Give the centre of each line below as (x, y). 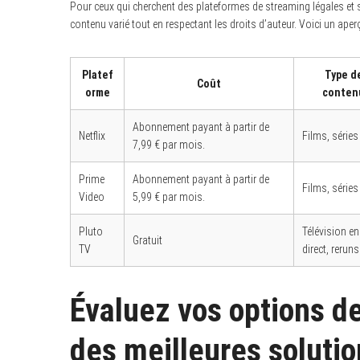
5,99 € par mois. (169, 197)
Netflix (92, 136)
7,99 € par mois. (169, 145)
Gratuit (147, 240)
